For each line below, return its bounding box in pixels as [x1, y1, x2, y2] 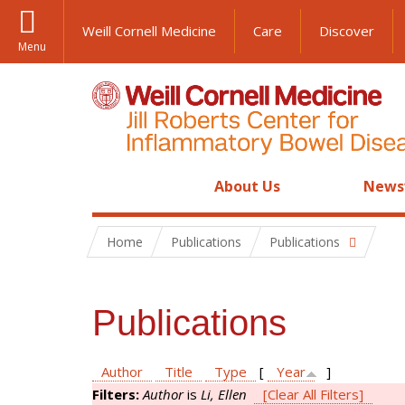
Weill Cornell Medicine [82, 22, 216, 40]
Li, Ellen [201, 385, 247, 403]
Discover [319, 22, 374, 40]
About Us [214, 176, 281, 196]
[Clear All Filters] [263, 385, 363, 403]
